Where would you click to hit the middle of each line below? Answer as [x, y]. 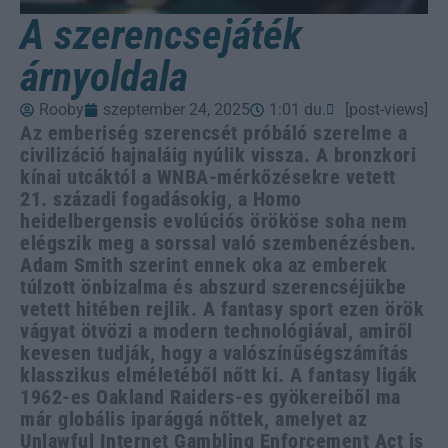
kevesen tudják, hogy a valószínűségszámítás [214, 352]
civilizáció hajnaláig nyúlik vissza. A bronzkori [218, 154]
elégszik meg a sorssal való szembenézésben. [218, 242]
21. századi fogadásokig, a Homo [161, 198]
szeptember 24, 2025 [176, 109]
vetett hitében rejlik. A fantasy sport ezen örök [222, 308]
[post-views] [386, 109]
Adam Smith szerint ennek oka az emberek [204, 264]
